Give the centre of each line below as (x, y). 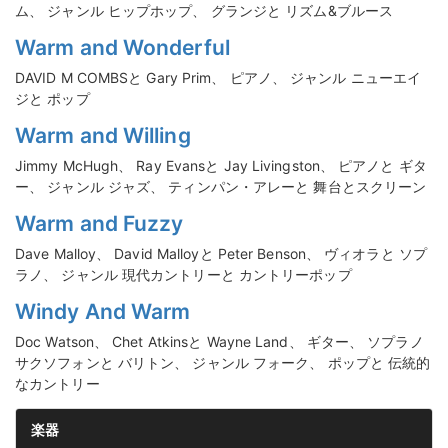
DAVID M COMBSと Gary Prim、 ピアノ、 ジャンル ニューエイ (218, 78)
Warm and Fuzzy (99, 224)
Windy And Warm (103, 312)
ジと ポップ (52, 99)
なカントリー (57, 384)
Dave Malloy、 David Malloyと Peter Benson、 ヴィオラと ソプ (221, 254)
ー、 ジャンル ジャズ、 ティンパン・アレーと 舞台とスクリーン (221, 187)
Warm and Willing (103, 136)
